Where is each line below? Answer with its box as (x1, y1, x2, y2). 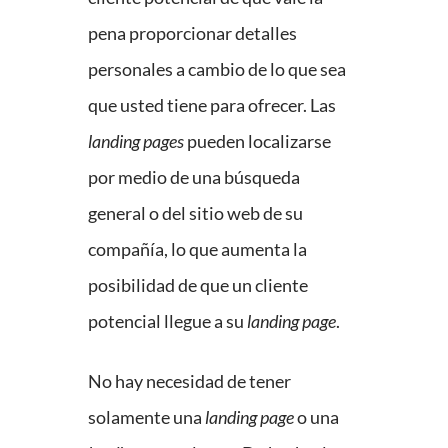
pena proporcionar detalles (88, 22, 297, 45)
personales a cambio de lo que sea (88, 58, 346, 81)
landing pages (88, 130, 184, 153)
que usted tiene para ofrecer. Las (88, 94, 336, 117)
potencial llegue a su (88, 310, 247, 333)
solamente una (88, 406, 205, 429)
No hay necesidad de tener (88, 370, 291, 393)
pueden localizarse (184, 130, 331, 153)
